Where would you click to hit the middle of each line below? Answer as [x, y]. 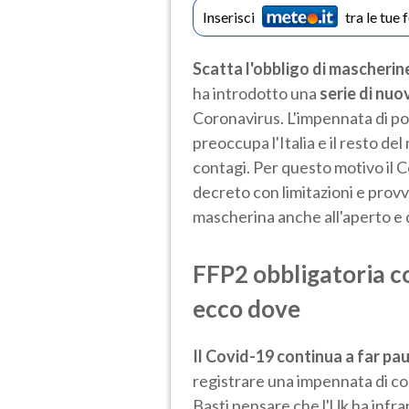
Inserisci [229, 16]
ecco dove [246, 308]
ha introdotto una [256, 93]
